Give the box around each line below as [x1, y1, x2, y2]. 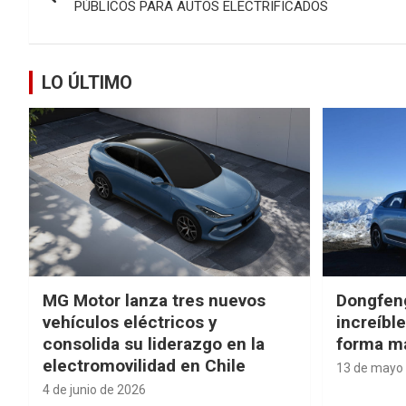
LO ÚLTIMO [42, 71, 132, 93]
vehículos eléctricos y [43, 311, 217, 333]
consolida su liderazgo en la [43, 333, 265, 354]
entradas [28, 24, 141, 60]
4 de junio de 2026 [43, 382, 146, 397]
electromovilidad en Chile [43, 354, 246, 376]
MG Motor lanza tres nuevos [43, 289, 266, 311]
